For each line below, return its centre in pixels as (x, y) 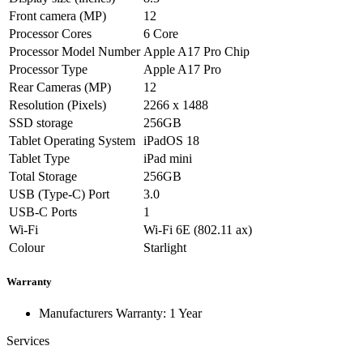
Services (28, 341)
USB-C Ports (43, 212)
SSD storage (41, 123)
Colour (27, 248)
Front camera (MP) (58, 16)
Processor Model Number (75, 51)
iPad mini (168, 158)
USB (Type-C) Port (59, 194)
